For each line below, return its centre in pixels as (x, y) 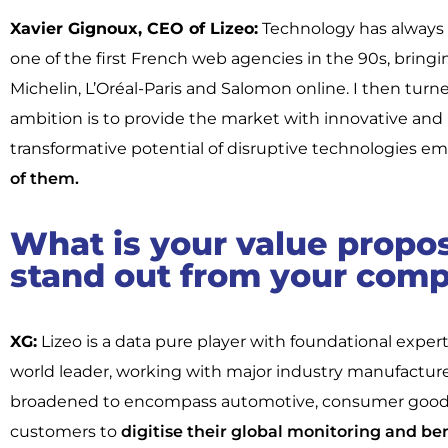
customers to (63, 431)
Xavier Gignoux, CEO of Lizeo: (134, 28)
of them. (44, 178)
